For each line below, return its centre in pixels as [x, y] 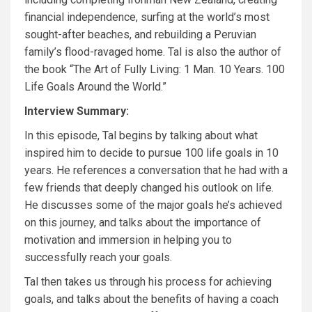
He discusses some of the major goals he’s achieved [153, 205]
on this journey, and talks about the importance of [143, 223]
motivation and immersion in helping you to [128, 240]
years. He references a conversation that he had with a [156, 170]
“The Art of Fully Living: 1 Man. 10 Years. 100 [177, 69]
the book [47, 69]
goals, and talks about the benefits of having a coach [151, 299]
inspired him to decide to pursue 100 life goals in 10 [151, 153]
